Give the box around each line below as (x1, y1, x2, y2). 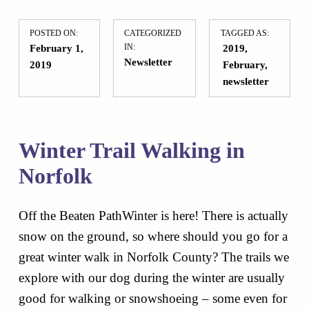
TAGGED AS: (220, 28, 269, 39)
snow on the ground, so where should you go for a (18, 228, 288, 243)
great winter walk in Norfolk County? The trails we (18, 249, 289, 264)
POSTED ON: (30, 28, 79, 39)
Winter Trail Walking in (18, 138, 245, 163)
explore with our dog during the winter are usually (18, 270, 285, 285)
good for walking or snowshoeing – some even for (18, 290, 287, 306)
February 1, (30, 42, 84, 54)
